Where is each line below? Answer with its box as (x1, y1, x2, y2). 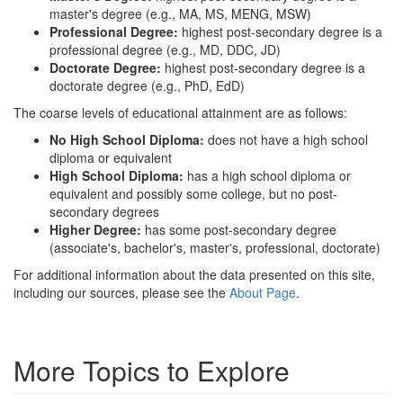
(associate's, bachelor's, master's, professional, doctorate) (49, 238, 381, 256)
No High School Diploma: (49, 130, 208, 148)
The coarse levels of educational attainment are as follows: (13, 103, 347, 121)
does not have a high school (208, 130, 368, 148)
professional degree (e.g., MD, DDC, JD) (49, 40, 281, 58)
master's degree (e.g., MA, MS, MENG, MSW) (49, 4, 311, 22)
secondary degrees (49, 202, 159, 220)
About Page (229, 283, 296, 301)
